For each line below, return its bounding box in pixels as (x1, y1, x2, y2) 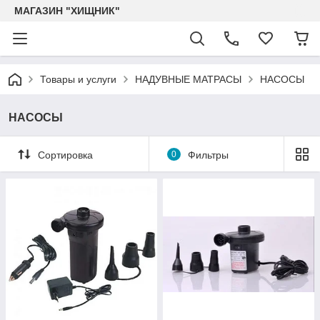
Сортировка (38, 149, 93, 161)
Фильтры (187, 149, 229, 161)
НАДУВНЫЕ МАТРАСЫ (135, 74, 241, 85)
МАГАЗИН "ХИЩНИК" (14, 5, 120, 16)
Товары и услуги (40, 74, 116, 85)
